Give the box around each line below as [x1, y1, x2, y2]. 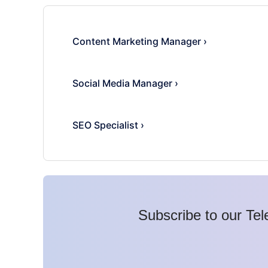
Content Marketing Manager [72, 35, 201, 47]
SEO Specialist [72, 118, 138, 131]
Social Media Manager [72, 77, 172, 89]
